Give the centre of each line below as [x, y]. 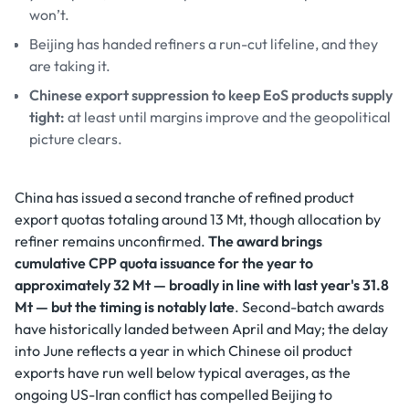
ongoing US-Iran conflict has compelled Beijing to [173, 394]
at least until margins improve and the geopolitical [229, 117]
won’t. [49, 15]
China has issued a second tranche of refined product [184, 197]
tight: [48, 117]
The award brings [265, 241]
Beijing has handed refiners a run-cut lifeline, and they [204, 44]
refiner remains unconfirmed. [111, 241]
